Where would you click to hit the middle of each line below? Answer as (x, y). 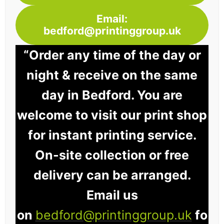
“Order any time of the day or (112, 55)
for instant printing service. (112, 135)
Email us (112, 195)
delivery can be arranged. (112, 175)
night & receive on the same (112, 75)
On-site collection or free (112, 155)
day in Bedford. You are (112, 95)
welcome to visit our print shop (112, 115)
